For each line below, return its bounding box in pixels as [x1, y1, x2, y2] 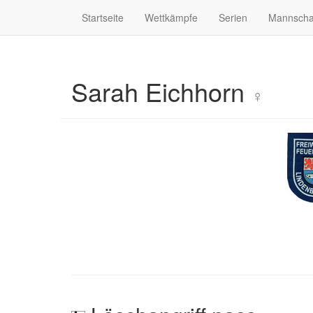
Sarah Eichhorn [71, 73, 252, 109]
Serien [219, 10, 247, 24]
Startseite [82, 10, 124, 24]
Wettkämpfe [145, 10, 198, 24]
